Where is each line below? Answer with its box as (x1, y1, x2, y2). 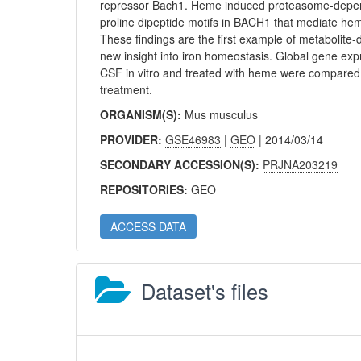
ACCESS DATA (110, 218, 187, 234)
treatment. (100, 81, 153, 98)
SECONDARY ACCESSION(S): (100, 156, 263, 172)
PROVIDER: (100, 131, 166, 147)
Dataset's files (141, 276, 269, 305)
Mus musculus (185, 106, 259, 122)
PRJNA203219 (263, 156, 338, 172)
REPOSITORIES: (100, 181, 192, 197)
